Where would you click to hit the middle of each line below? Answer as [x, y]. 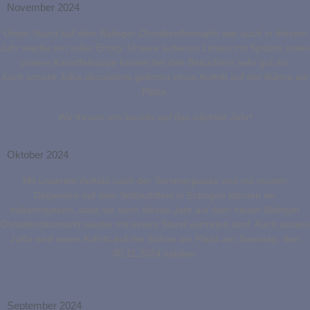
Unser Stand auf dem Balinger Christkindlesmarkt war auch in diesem [155, 34]
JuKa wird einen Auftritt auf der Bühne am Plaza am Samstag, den [155, 239]
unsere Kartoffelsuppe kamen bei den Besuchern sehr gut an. [155, 63]
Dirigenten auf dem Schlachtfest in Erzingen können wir [155, 195]
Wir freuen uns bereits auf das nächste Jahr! [155, 117]
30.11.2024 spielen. [155, 254]
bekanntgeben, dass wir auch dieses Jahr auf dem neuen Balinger [155, 210]
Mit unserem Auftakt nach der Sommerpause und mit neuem [155, 181]
